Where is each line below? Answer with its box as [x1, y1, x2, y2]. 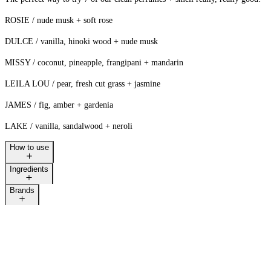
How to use [10, 143, 49, 152]
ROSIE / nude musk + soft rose [5, 16, 113, 25]
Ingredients [10, 164, 48, 174]
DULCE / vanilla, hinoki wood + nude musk [5, 37, 158, 47]
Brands [10, 185, 34, 195]
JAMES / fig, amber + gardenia [5, 100, 113, 110]
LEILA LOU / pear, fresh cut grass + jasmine [5, 79, 160, 89]
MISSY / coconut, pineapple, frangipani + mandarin [5, 58, 183, 68]
